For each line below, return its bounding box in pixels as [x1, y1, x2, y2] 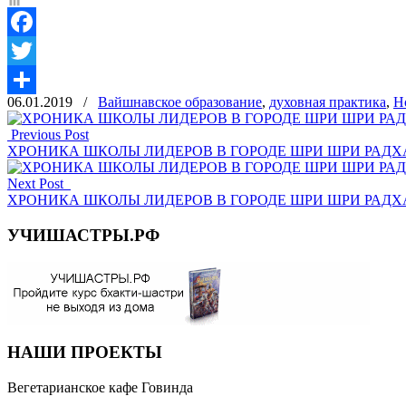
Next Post [7, 175, 71, 191]
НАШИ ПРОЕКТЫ [7, 343, 162, 362]
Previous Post [7, 126, 89, 142]
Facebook [7, 42, 63, 58]
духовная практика [269, 93, 386, 110]
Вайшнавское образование [98, 93, 262, 110]
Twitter [7, 71, 48, 87]
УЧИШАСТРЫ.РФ [7, 225, 159, 245]
